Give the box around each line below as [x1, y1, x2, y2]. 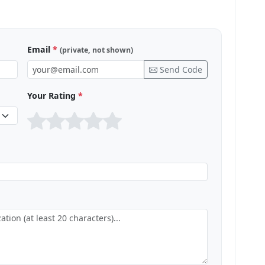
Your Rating [27, 90, 78, 102]
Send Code [160, 64, 203, 76]
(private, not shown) [60, 45, 133, 56]
